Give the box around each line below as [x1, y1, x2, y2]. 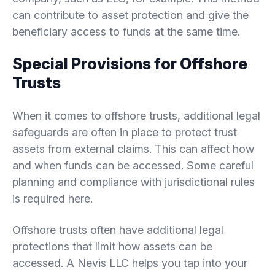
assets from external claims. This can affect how [12, 142, 254, 155]
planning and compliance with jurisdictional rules [12, 175, 255, 188]
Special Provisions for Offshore [12, 54, 247, 73]
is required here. [12, 192, 93, 205]
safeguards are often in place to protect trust [12, 125, 237, 139]
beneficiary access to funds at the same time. [12, 25, 240, 38]
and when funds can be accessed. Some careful [12, 158, 254, 172]
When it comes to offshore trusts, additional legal [12, 109, 260, 122]
